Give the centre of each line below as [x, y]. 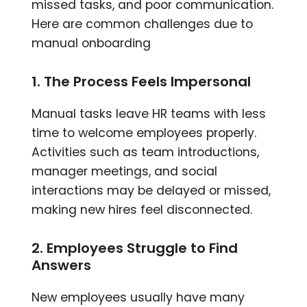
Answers [62, 265]
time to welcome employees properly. [144, 133]
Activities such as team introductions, [146, 152]
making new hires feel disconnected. [142, 209]
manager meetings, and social [125, 171]
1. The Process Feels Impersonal [142, 81]
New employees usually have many [138, 297]
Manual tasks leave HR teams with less [149, 113]
